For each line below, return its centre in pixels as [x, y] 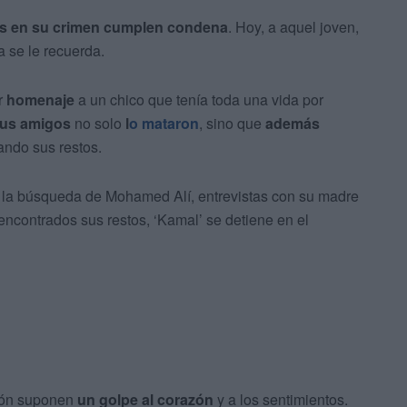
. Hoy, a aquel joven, [293, 27]
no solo [98, 124]
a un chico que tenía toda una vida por [199, 100]
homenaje [40, 100]
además [293, 124]
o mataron [164, 124]
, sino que [232, 124]
